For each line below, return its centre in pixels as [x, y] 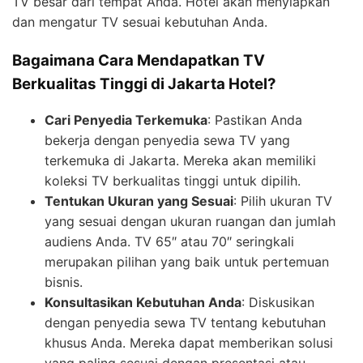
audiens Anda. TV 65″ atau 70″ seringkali [169, 242]
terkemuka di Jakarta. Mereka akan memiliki [180, 161]
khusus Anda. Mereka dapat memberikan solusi [189, 343]
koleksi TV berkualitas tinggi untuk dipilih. [173, 181]
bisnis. [64, 282]
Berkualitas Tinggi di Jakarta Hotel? [144, 83]
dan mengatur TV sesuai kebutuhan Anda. [140, 21]
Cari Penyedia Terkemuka [126, 120]
